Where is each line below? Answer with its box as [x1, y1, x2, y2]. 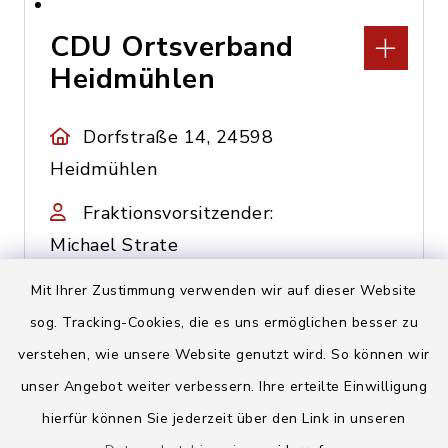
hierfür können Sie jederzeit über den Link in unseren [42, 409, 406, 428]
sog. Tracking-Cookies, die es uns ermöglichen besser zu [29, 313, 419, 332]
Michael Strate [50, 233, 178, 257]
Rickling [50, 403, 159, 441]
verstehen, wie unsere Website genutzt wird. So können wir [18, 345, 430, 364]
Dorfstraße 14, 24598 [83, 125, 274, 149]
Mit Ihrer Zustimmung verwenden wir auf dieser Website [31, 281, 417, 300]
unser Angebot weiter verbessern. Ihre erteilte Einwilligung [20, 377, 428, 396]
